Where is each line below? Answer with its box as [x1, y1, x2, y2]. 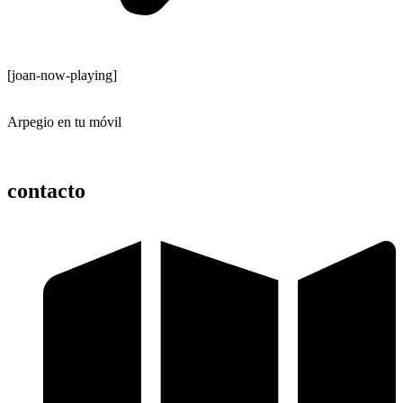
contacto [7, 179, 85, 203]
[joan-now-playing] [7, 67, 117, 84]
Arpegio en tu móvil [7, 114, 121, 130]
